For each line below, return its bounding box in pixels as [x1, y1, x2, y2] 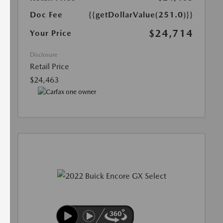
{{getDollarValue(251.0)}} [89, 9, 193, 19]
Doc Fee [30, 9, 63, 19]
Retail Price [30, 61, 69, 71]
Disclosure [30, 51, 57, 58]
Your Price [30, 28, 72, 38]
